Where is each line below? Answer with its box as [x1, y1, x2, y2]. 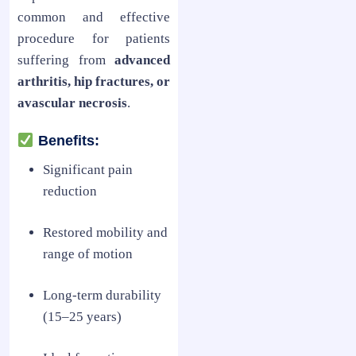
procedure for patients [17, 30, 170, 46]
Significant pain [43, 161, 133, 177]
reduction [43, 183, 97, 199]
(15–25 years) [43, 308, 122, 324]
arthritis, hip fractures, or [17, 73, 170, 89]
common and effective [17, 9, 170, 25]
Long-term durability [43, 287, 161, 303]
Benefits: [33, 132, 99, 149]
